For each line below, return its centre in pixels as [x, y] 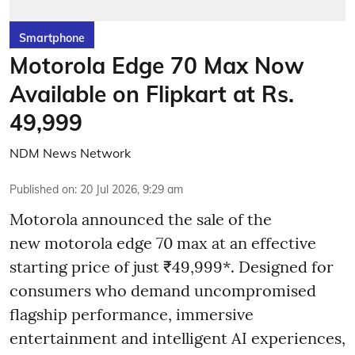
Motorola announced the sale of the [141, 219]
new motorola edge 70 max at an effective [163, 242]
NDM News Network [70, 153]
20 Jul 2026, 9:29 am [132, 189]
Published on [42, 189]
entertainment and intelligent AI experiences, [177, 338]
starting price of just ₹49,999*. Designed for [172, 266]
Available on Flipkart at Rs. [152, 94]
